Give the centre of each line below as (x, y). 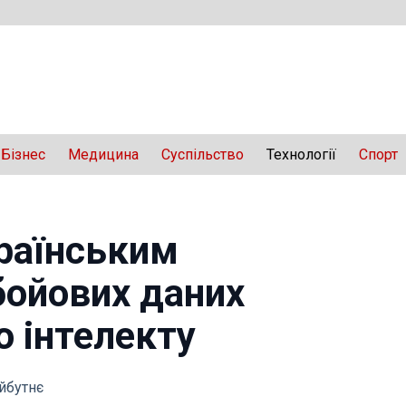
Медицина (103, 155)
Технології (301, 155)
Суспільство (203, 155)
